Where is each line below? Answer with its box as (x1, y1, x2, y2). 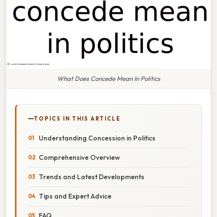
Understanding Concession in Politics (39, 133, 155, 142)
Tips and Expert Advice (39, 191, 111, 201)
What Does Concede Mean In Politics (57, 74, 160, 82)
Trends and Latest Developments (39, 172, 144, 181)
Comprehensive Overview (39, 153, 120, 162)
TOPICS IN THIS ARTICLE (34, 115, 121, 122)
